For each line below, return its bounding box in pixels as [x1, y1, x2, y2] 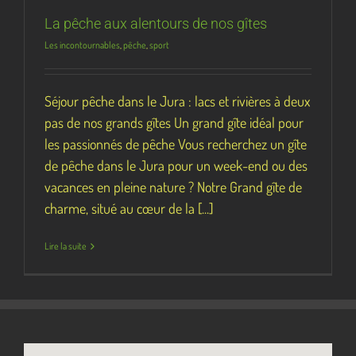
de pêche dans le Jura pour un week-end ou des [44, 157, 308, 175]
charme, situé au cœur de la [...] [44, 199, 213, 218]
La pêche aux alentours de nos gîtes [44, 15, 267, 33]
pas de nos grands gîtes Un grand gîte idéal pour [44, 114, 304, 132]
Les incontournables [44, 39, 120, 52]
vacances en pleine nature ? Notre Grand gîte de [44, 178, 302, 196]
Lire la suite [44, 240, 87, 253]
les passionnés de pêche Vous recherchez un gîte [44, 135, 307, 153]
